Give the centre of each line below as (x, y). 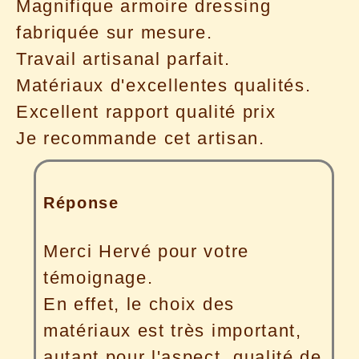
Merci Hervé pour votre (146, 252)
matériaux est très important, (172, 331)
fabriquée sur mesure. (115, 32)
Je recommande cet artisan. (141, 138)
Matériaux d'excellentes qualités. (164, 85)
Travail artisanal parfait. (123, 58)
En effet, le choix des (139, 305)
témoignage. (98, 278)
